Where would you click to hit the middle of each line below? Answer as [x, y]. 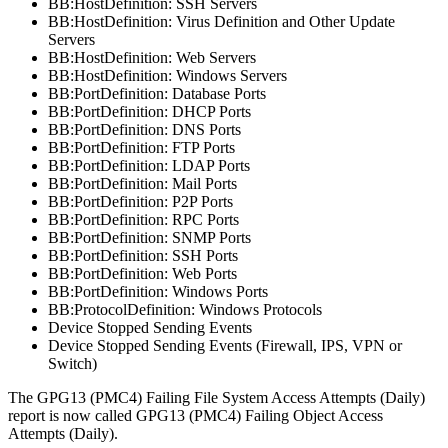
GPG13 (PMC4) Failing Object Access [259, 415]
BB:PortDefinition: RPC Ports [143, 219]
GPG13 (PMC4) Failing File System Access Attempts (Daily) [231, 397]
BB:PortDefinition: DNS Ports [144, 129]
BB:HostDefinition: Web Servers [152, 57]
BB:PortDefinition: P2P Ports [140, 201]
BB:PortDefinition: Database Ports [157, 93]
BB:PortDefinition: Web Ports [142, 273]
